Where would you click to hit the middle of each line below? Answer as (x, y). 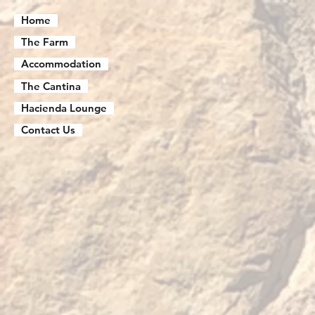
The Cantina (51, 86)
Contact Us (48, 129)
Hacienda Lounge (64, 108)
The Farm (45, 42)
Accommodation (61, 64)
